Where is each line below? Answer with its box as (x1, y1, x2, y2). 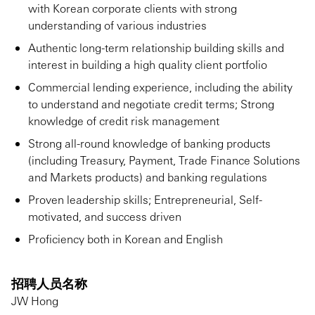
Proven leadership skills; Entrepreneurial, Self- (28, 192, 262, 207)
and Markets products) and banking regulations (28, 169, 267, 184)
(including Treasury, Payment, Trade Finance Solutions (28, 153, 300, 167)
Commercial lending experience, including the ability (28, 79, 292, 94)
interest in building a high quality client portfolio (28, 57, 267, 72)
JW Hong (11, 293, 58, 308)
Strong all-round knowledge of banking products (28, 136, 271, 150)
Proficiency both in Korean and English (28, 231, 223, 246)
